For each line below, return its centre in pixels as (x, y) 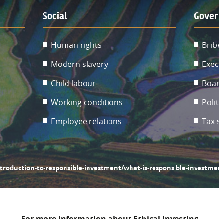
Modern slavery (80, 64)
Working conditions (87, 102)
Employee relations (87, 121)
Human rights (77, 45)
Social (55, 16)
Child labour (74, 83)
